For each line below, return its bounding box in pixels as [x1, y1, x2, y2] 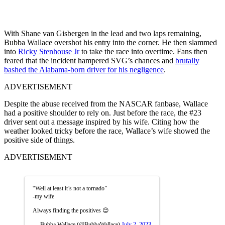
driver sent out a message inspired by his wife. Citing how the [4, 117, 199, 126]
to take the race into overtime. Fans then [79, 47, 207, 56]
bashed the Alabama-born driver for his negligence [4, 65, 164, 74]
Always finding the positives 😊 [33, 206, 109, 214]
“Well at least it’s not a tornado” [33, 184, 107, 192]
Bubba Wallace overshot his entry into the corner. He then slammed [4, 38, 217, 47]
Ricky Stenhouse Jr [18, 47, 79, 56]
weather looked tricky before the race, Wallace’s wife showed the [4, 126, 210, 135]
